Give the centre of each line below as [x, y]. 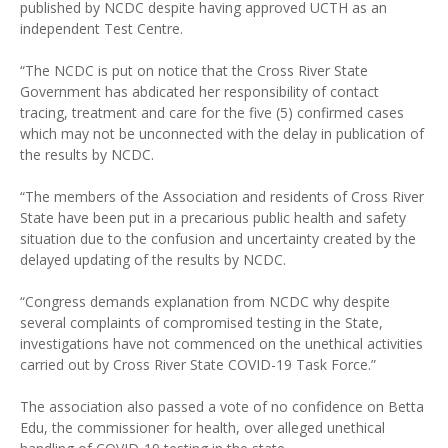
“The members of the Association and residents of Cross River [222, 196]
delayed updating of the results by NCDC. [153, 259]
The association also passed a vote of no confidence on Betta [222, 406]
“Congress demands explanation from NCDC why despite [205, 301]
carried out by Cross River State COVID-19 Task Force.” [198, 364]
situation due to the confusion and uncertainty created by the [218, 238]
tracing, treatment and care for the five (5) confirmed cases [212, 112]
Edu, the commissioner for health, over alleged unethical [202, 427]
